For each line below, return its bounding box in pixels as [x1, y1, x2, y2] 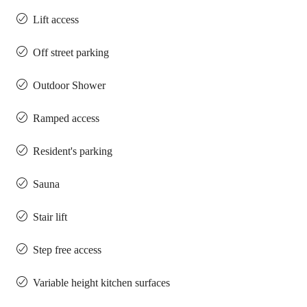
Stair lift [33, 211, 67, 223]
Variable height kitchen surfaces [33, 277, 170, 288]
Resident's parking [33, 145, 112, 157]
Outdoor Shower [33, 79, 106, 91]
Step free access [33, 244, 101, 256]
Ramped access [33, 112, 99, 124]
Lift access [33, 14, 79, 25]
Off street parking [33, 47, 109, 58]
